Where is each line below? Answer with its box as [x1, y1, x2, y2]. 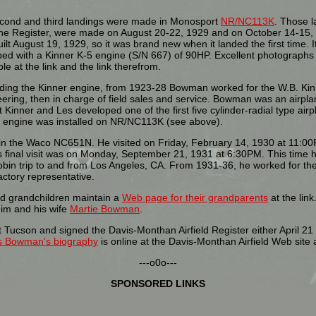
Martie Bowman [70, 203, 140, 215]
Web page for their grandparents [122, 192, 268, 204]
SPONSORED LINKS [111, 278, 205, 290]
